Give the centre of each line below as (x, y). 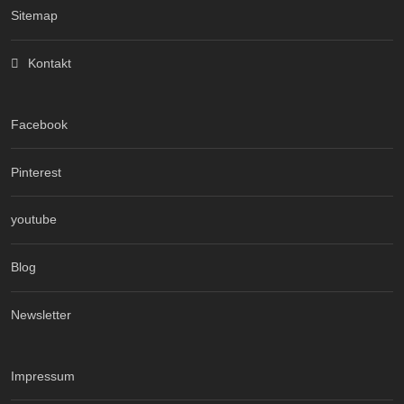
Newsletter (41, 314)
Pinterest (36, 172)
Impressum (43, 376)
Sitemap (34, 16)
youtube (34, 220)
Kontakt (49, 64)
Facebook (39, 124)
